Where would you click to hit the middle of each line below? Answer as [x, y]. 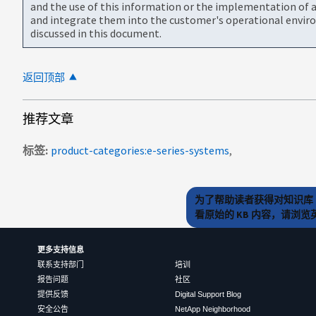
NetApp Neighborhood [212, 309]
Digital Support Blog [208, 294]
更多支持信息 [60, 250]
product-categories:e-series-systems [140, 150]
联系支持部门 [60, 265]
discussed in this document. [96, 33]
